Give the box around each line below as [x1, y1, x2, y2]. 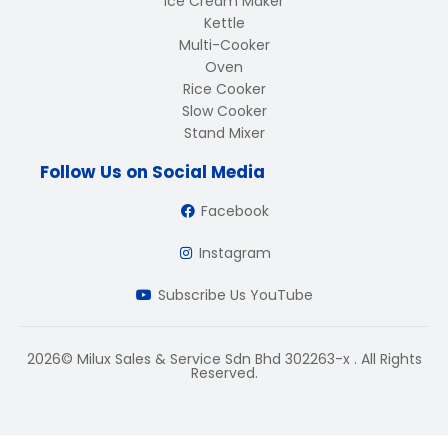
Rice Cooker [182, 79, 266, 99]
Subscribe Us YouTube [157, 285, 313, 305]
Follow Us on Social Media [40, 160, 265, 184]
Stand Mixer [183, 123, 265, 143]
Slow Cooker [181, 101, 267, 121]
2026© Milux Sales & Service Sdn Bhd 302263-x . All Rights [26, 349, 422, 369]
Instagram [199, 243, 272, 263]
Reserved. [190, 363, 258, 383]
